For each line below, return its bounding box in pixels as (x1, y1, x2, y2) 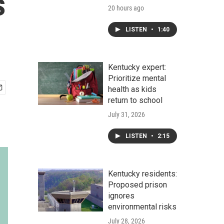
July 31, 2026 (108, 110, 145, 118)
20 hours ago (108, 4, 144, 12)
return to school (108, 95, 162, 105)
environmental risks (108, 202, 176, 211)
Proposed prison (108, 180, 167, 189)
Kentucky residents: (108, 169, 177, 178)
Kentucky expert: (108, 62, 166, 72)
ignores (108, 191, 134, 200)
